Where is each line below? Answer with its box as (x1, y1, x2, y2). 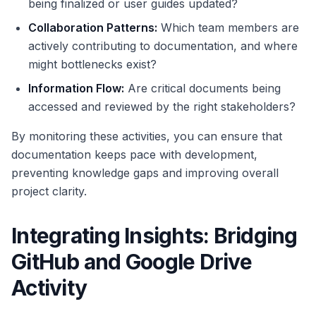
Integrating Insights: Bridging (11, 222, 298, 248)
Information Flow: (28, 80, 124, 95)
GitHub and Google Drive (11, 248, 252, 274)
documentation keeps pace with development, (11, 147, 257, 162)
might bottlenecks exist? (28, 56, 157, 71)
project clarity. (11, 183, 87, 198)
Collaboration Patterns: (28, 20, 157, 35)
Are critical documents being (124, 80, 281, 95)
